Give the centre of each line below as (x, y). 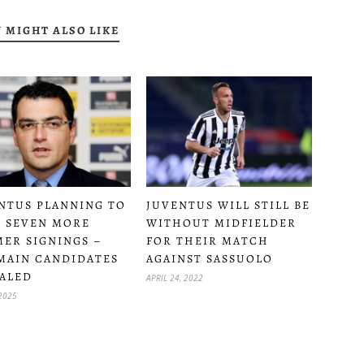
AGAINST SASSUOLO (210, 258)
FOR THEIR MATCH (208, 240)
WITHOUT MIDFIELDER (221, 223)
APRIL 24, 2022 (175, 277)
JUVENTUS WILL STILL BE (228, 205)
